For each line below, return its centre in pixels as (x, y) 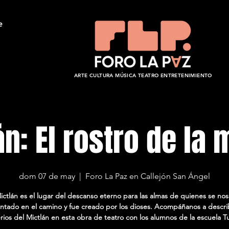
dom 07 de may (47, 176)
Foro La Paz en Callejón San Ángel (148, 176)
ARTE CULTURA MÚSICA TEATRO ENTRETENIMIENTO (143, 75)
